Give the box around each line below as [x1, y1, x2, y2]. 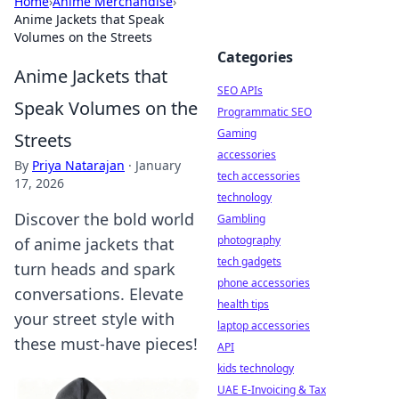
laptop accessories [217, 318, 310, 333]
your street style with [14, 308, 175, 330]
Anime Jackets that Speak [14, 11, 164, 28]
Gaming [217, 126, 256, 141]
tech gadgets [217, 254, 281, 269]
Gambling [217, 211, 265, 226]
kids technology [217, 361, 294, 376]
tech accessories [217, 168, 300, 183]
